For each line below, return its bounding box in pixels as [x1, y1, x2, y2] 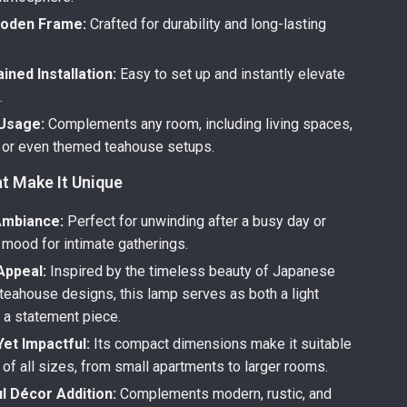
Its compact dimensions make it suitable [90, 335, 352, 352]
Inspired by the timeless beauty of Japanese [46, 263, 336, 280]
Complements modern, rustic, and [116, 385, 333, 402]
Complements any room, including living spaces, [45, 115, 353, 133]
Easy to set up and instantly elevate [116, 65, 346, 83]
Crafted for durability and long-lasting [86, 15, 327, 33]
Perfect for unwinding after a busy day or [64, 213, 327, 230]
